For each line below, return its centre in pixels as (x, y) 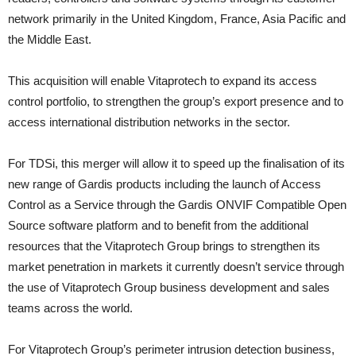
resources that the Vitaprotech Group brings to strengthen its (164, 246)
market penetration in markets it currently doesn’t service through (176, 267)
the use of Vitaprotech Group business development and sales (169, 287)
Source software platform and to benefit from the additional (158, 225)
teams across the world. (70, 308)
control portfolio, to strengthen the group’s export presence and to (176, 101)
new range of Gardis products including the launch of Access (164, 184)
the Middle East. (50, 39)
